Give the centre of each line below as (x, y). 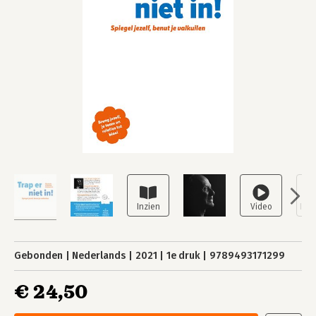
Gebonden (38, 256)
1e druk (183, 256)
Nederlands (99, 256)
